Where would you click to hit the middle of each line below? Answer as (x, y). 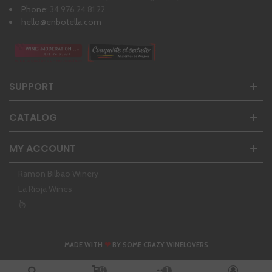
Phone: (36, 9)
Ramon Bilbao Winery (58, 174)
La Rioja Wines (45, 189)
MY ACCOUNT (42, 149)
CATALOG (33, 118)
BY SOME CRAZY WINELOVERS (159, 245)
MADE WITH (84, 245)
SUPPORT (32, 87)
